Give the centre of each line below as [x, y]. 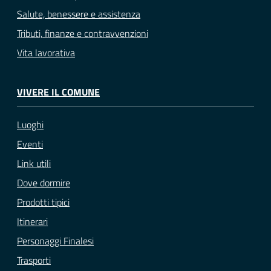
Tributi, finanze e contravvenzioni [83, 33]
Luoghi [30, 125]
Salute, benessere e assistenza [79, 14]
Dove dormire [44, 183]
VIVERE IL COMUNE [58, 92]
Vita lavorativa [46, 52]
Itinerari [32, 222]
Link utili [34, 164]
